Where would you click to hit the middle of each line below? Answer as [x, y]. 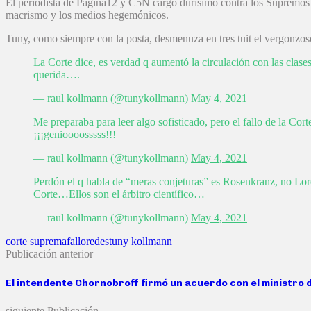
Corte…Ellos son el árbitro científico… [119, 194]
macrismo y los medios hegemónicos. [87, 15]
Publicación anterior [49, 254]
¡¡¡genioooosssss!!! [75, 135]
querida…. [57, 75]
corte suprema [36, 242]
